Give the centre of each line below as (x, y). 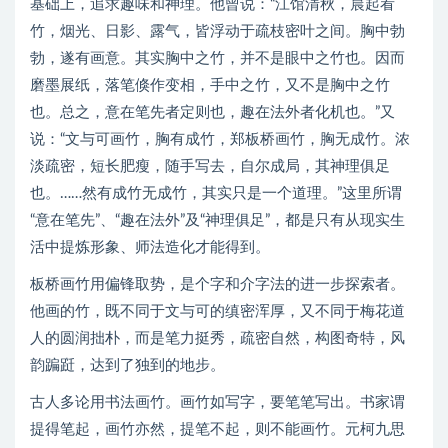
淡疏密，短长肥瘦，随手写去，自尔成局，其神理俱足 (210, 166)
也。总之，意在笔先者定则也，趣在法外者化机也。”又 (212, 112)
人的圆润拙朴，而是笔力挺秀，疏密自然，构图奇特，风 (217, 338)
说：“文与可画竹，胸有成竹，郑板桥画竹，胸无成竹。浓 (220, 139)
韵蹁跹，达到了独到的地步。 (127, 365)
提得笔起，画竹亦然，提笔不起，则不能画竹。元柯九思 (217, 429)
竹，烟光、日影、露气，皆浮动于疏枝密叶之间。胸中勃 (217, 31)
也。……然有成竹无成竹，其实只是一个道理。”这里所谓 (216, 193)
